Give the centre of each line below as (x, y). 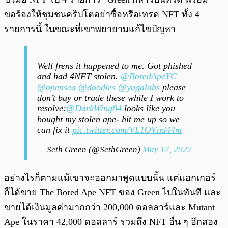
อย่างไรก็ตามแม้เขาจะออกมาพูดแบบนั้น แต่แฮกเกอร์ (110, 178)
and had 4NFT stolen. (79, 77)
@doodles (97, 87)
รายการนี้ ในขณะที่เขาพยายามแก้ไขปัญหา (90, 29)
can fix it (55, 130)
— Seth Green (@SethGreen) (90, 150)
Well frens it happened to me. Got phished (115, 66)
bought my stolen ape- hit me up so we (108, 119)
